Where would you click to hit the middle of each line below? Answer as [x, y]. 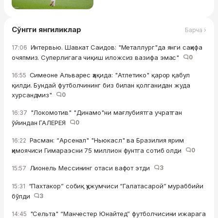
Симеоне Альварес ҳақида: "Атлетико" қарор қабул [109, 75]
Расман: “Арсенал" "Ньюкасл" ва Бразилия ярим [106, 140]
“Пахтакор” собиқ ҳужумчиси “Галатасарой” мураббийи [115, 186]
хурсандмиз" [34, 95]
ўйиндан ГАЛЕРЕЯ [41, 123]
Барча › [195, 30]
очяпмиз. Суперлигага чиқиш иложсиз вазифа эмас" [98, 58]
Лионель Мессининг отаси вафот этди [91, 168]
